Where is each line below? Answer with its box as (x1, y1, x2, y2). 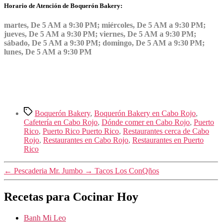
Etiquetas (23, 107, 52, 115)
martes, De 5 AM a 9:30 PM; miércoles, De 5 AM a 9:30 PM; (4, 21, 206, 30)
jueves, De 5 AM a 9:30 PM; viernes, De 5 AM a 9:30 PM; (4, 30, 196, 39)
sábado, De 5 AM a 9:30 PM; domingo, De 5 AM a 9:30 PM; (4, 39, 205, 48)
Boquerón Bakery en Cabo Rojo (94, 109, 196, 118)
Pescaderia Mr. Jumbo (14, 166, 83, 175)
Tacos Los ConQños (95, 166, 159, 175)
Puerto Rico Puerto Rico (43, 127, 119, 136)
